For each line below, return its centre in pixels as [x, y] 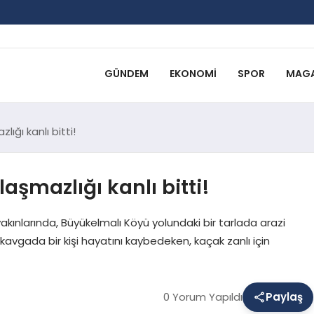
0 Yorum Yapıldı [203, 296]
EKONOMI [193, 74]
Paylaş [284, 296]
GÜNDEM [126, 74]
